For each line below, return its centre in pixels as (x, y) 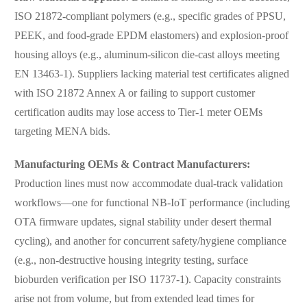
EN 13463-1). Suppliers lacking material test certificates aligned (151, 75)
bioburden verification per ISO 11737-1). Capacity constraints (147, 280)
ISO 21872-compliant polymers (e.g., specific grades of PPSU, (150, 17)
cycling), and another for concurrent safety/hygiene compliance (150, 242)
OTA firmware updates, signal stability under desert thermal (143, 223)
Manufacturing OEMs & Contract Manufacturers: (132, 165)
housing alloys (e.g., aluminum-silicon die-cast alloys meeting (147, 56)
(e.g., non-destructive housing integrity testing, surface (131, 261)
